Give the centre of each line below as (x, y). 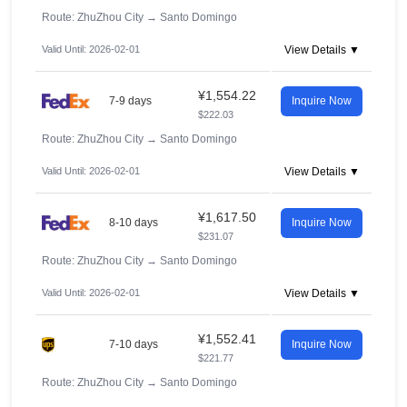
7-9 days (130, 101)
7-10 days (134, 344)
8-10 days (134, 223)
